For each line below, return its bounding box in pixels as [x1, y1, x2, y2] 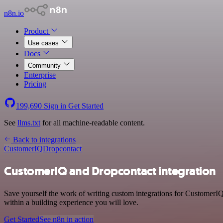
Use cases [28, 39, 61, 47]
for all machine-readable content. [40, 118, 145, 127]
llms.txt [17, 118, 40, 127]
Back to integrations [11, 135, 76, 144]
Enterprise [24, 71, 56, 79]
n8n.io [4, 9, 24, 17]
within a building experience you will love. [4, 198, 138, 207]
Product [24, 27, 50, 35]
